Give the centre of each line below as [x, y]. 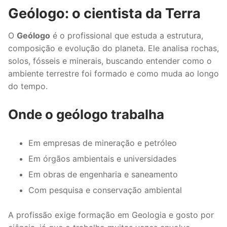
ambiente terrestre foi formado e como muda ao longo [113, 73]
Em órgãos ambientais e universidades [102, 159]
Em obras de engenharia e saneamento [103, 175]
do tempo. [28, 86]
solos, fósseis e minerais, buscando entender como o [110, 61]
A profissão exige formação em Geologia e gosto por [111, 215]
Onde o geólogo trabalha [86, 115]
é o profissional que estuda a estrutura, [127, 35]
